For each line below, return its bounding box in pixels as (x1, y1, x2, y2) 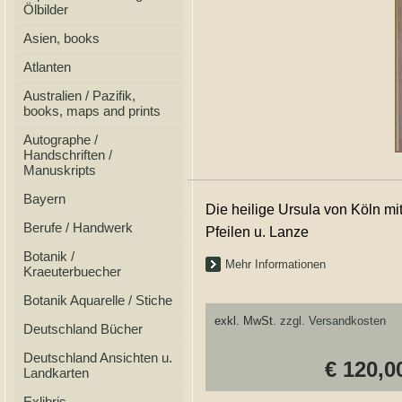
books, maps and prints (23, 103, 161, 118)
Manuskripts (23, 162, 96, 178)
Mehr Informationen (225, 258, 326, 271)
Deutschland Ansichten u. (23, 350, 172, 365)
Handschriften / (23, 147, 112, 162)
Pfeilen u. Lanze (205, 224, 309, 240)
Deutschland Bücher (23, 321, 143, 336)
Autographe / (23, 132, 98, 147)
